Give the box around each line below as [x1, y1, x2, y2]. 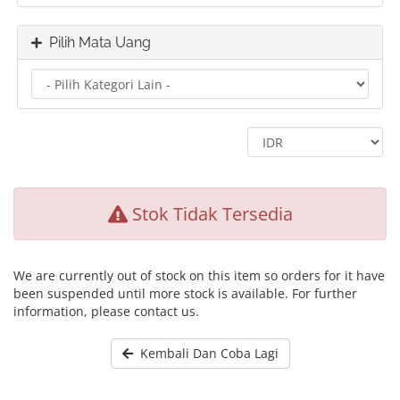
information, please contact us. [13, 303, 199, 320]
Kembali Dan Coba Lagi [132, 345, 279, 362]
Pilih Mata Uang [42, 34, 151, 51]
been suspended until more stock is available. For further [13, 285, 357, 302]
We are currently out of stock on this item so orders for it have [13, 267, 385, 284]
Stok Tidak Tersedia [127, 202, 293, 226]
